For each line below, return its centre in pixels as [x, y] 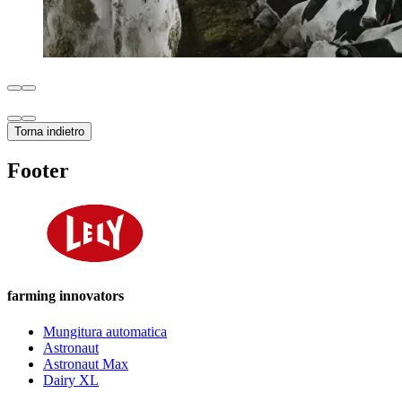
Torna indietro [49, 132]
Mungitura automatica [105, 331]
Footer [38, 171]
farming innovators [66, 296]
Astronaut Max [86, 363]
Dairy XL [71, 380]
